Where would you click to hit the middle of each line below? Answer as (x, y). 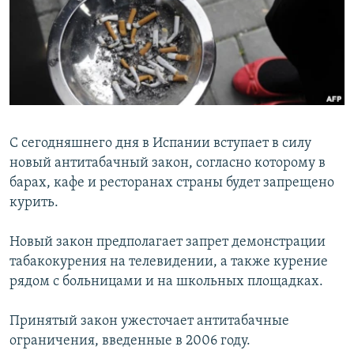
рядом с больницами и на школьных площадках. (166, 282)
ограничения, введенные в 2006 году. (130, 341)
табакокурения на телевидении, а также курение (169, 262)
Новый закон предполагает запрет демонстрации (168, 243)
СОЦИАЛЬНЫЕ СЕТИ (61, 85)
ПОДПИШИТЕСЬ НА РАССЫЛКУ (108, 43)
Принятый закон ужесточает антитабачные (149, 322)
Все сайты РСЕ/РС (82, 193)
